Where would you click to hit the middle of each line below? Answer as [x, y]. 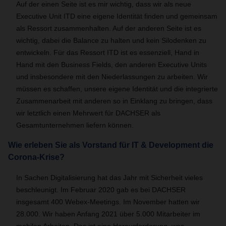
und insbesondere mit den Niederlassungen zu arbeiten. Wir [112, 77]
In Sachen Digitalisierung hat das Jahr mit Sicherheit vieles [109, 178]
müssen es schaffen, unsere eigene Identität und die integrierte [117, 89]
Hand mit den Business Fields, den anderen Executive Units [111, 65]
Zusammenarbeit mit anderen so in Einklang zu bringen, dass [114, 101]
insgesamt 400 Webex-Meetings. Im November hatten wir [108, 202]
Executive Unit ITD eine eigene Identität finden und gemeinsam [117, 16]
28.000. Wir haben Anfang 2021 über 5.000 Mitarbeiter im [108, 214]
